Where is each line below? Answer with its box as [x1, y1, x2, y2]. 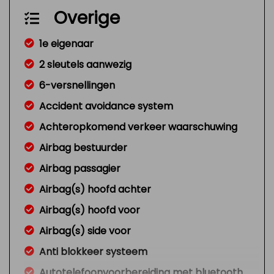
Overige [54, 6, 120, 30]
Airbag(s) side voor [39, 224, 131, 238]
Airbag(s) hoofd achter [39, 182, 151, 196]
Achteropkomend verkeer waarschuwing [39, 120, 237, 134]
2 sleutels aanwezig [39, 57, 131, 72]
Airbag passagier [39, 161, 120, 176]
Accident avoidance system [39, 99, 173, 113]
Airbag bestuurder [39, 141, 127, 155]
